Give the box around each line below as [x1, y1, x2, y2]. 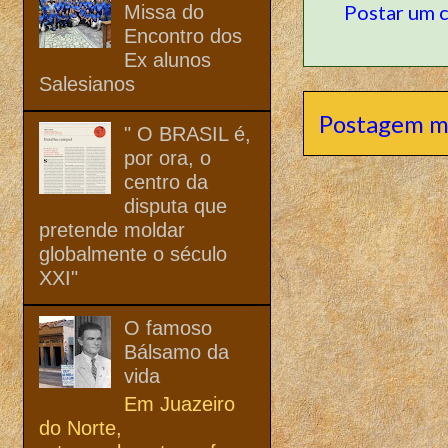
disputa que [124, 194, 227, 217]
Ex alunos [124, 48, 211, 71]
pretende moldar [39, 218, 185, 241]
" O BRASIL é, [124, 122, 251, 145]
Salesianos [39, 72, 135, 95]
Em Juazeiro [124, 392, 235, 415]
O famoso [124, 316, 212, 339]
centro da [124, 170, 208, 193]
